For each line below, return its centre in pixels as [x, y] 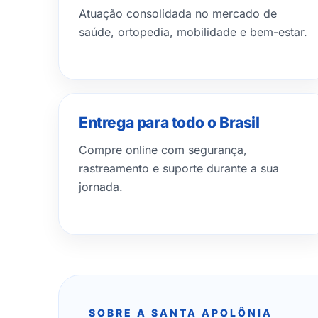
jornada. [101, 187]
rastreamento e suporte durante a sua [179, 168]
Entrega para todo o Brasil [169, 122]
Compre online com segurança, [163, 150]
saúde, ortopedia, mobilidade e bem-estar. [193, 32]
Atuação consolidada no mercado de [178, 13]
